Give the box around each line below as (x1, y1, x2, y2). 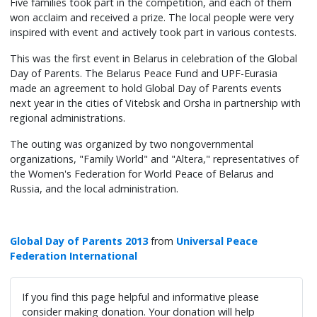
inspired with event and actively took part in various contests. (10, 25, 297, 40)
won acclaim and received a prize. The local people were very (10, 11, 294, 25)
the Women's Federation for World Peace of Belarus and (10, 167, 275, 181)
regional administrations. (10, 111, 126, 125)
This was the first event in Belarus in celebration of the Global (10, 52, 298, 66)
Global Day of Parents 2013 (10, 234, 149, 248)
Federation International (10, 249, 138, 263)
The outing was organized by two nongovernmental (10, 137, 254, 151)
